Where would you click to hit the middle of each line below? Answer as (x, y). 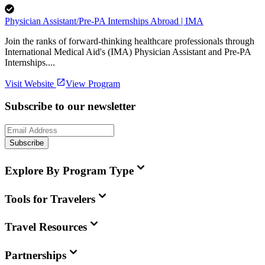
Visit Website (29, 83)
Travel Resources (46, 227)
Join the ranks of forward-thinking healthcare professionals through (130, 41)
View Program (93, 83)
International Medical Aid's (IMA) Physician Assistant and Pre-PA (128, 51)
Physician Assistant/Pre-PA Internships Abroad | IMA (104, 21)
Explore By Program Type (69, 170)
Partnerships (35, 256)
